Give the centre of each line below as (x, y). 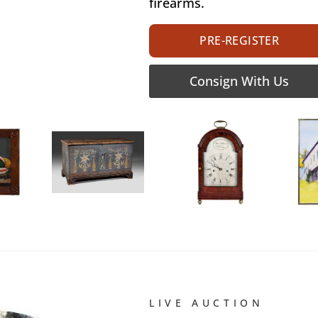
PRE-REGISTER (240, 41)
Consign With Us (239, 81)
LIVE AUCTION (207, 303)
